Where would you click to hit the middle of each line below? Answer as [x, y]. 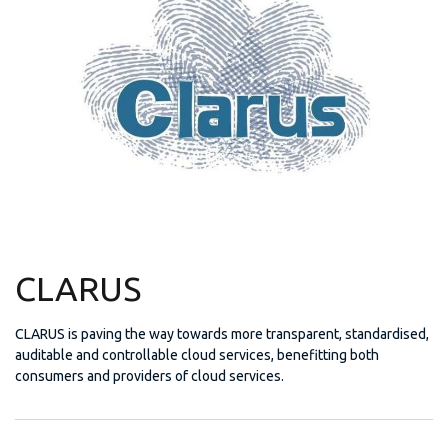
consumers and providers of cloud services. [149, 375]
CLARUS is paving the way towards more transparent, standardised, [222, 333]
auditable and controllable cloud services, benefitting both [197, 354]
